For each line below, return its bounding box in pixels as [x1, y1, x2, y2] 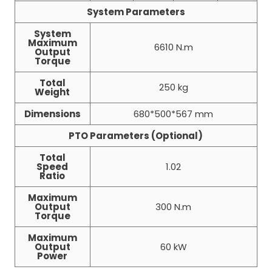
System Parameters [86, 5, 185, 19]
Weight [35, 86, 70, 99]
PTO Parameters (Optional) [69, 129, 203, 143]
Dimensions [24, 107, 81, 121]
